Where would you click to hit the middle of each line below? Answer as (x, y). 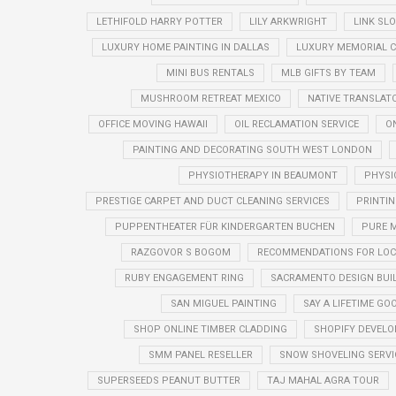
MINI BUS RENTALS (210, 72)
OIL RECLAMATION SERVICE (296, 124)
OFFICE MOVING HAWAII (152, 124)
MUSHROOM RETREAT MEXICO (211, 98)
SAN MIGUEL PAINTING (224, 303)
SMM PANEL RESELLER (201, 354)
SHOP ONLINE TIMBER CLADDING (210, 329)
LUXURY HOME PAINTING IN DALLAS (185, 47)
